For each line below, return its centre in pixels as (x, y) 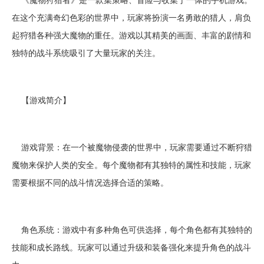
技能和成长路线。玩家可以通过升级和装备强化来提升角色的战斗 (131, 247)
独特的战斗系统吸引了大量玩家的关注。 (86, 52)
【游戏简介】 (41, 100)
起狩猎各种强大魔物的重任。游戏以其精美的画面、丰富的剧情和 (131, 35)
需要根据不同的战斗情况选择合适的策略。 (90, 182)
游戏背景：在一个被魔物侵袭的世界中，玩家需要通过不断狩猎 (132, 147)
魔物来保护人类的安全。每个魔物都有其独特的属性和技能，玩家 (131, 164)
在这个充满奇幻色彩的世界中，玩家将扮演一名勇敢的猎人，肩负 (131, 17)
